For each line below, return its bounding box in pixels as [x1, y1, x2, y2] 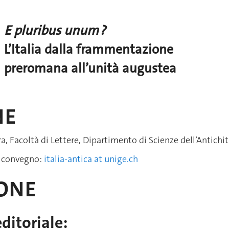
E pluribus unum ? [4, 22, 106, 39]
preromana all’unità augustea [4, 60, 176, 77]
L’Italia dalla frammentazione [4, 41, 173, 58]
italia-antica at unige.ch [44, 153, 138, 166]
